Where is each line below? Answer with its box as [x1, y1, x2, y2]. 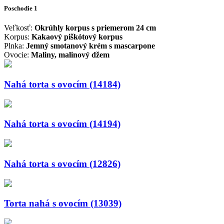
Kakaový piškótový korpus [31, 32, 122, 41]
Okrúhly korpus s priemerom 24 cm [34, 23, 156, 32]
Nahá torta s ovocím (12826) [4, 158, 120, 169]
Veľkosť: [4, 23, 34, 32]
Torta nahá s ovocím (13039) [4, 198, 121, 209]
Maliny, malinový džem [31, 50, 109, 59]
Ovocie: [4, 50, 31, 59]
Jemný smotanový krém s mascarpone [26, 41, 155, 50]
